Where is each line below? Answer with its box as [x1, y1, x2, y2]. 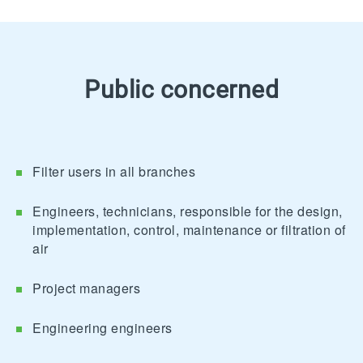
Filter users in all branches [32, 162, 195, 181]
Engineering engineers [32, 318, 173, 338]
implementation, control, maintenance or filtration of [32, 220, 346, 240]
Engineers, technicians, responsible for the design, [32, 202, 343, 221]
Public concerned [84, 75, 279, 105]
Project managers [32, 279, 140, 298]
